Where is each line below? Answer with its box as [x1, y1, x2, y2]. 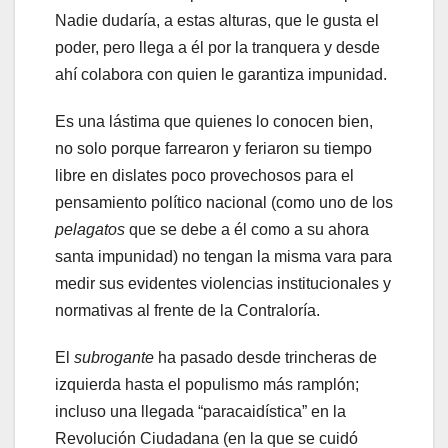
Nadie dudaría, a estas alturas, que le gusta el [55, 11, 379, 29]
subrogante [74, 348, 154, 366]
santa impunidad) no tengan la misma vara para [55, 247, 392, 265]
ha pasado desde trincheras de [154, 348, 377, 366]
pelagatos [55, 220, 125, 238]
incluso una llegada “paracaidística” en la [55, 402, 346, 420]
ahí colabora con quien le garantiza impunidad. [55, 65, 387, 83]
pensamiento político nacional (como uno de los [55, 193, 393, 211]
